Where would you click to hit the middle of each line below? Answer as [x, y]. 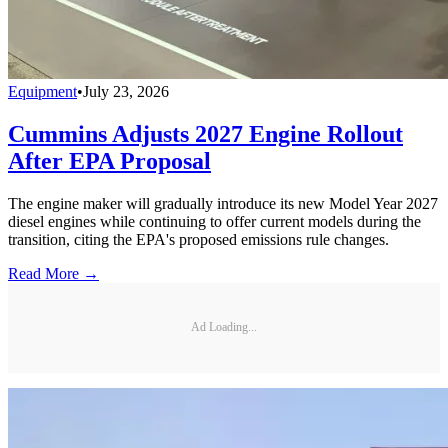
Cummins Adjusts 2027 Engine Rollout [205, 133]
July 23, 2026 [126, 91]
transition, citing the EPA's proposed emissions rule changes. [198, 239]
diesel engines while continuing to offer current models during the [214, 221]
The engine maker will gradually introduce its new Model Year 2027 [223, 203]
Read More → [53, 273]
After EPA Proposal [109, 160]
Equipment [42, 91]
